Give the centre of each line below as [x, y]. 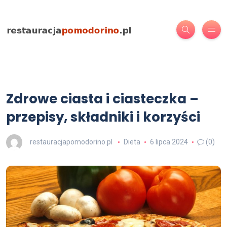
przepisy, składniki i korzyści [103, 117]
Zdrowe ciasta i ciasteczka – [102, 99]
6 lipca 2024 [169, 142]
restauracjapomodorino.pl [71, 142]
